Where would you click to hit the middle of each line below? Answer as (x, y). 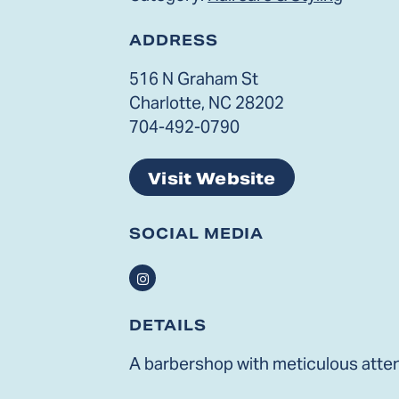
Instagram (178, 279)
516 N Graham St (194, 78)
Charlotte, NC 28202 (207, 102)
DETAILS (168, 326)
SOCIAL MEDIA (197, 234)
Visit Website (212, 179)
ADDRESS (174, 41)
